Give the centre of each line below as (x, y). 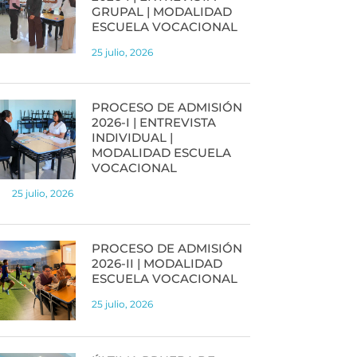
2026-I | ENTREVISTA (153, 122)
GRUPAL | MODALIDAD (161, 11)
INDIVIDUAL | (132, 137)
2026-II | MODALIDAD (157, 263)
